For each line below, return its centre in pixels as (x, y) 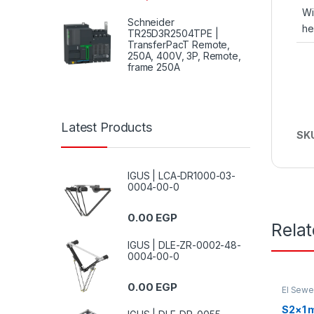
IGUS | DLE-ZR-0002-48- (184, 245)
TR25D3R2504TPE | (173, 33)
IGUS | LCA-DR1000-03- (182, 175)
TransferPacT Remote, (179, 44)
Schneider (151, 22)
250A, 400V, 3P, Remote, (184, 55)
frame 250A (154, 67)
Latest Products (107, 128)
